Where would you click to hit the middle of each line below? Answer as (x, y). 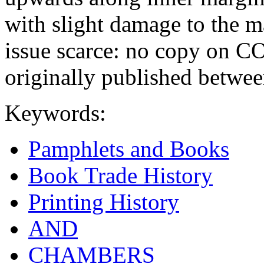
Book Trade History (121, 175)
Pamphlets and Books (129, 148)
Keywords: (55, 113)
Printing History (104, 202)
